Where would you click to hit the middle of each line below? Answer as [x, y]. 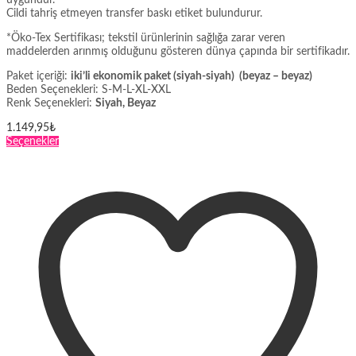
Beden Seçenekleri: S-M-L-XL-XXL [89, 90]
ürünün [76, 155]
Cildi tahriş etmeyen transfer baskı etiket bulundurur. [134, 14]
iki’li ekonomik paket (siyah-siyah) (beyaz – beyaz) [192, 77]
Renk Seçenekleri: [51, 104]
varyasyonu [86, 195]
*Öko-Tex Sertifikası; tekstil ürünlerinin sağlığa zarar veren [146, 39]
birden [74, 168]
